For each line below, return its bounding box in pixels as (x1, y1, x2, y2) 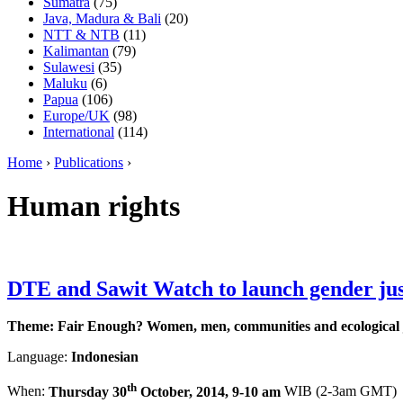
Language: (7, 349, 71, 365)
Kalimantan (43, 42, 109, 58)
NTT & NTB (43, 26, 120, 42)
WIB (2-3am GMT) (281, 383, 397, 399)
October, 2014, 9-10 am (137, 383, 281, 399)
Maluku (43, 75, 87, 91)
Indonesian (71, 349, 139, 365)
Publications (54, 154, 123, 170)
